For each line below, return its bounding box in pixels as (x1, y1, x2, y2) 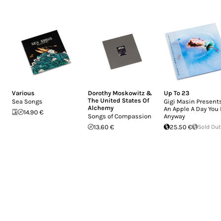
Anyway (164, 112, 185, 120)
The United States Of (88, 96, 149, 104)
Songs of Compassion (88, 112, 151, 120)
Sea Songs (12, 97, 42, 105)
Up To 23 (164, 89, 189, 97)
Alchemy (88, 104, 113, 111)
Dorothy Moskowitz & (88, 89, 152, 97)
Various (12, 89, 35, 97)
